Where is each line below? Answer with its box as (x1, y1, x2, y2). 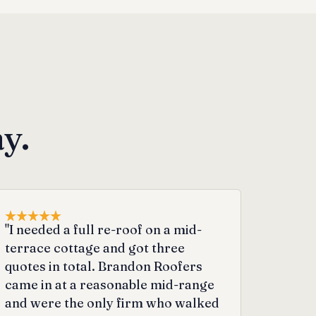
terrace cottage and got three (5, 239, 186, 256)
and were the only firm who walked (5, 294, 220, 311)
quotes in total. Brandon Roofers (5, 257, 203, 274)
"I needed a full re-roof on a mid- (5, 221, 202, 238)
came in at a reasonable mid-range (5, 276, 215, 293)
